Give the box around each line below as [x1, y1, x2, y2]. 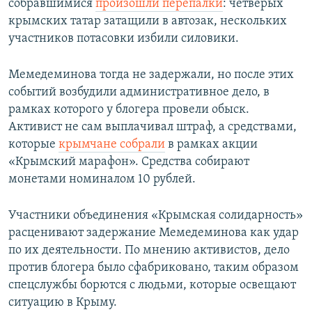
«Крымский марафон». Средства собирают [8, 155, 249, 169]
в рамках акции [165, 137, 258, 151]
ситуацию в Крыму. [8, 295, 117, 309]
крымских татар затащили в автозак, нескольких [8, 14, 287, 28]
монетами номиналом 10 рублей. [8, 172, 196, 186]
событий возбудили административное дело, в [8, 85, 270, 99]
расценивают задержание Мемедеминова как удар [8, 226, 299, 240]
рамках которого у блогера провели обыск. [8, 102, 249, 116]
